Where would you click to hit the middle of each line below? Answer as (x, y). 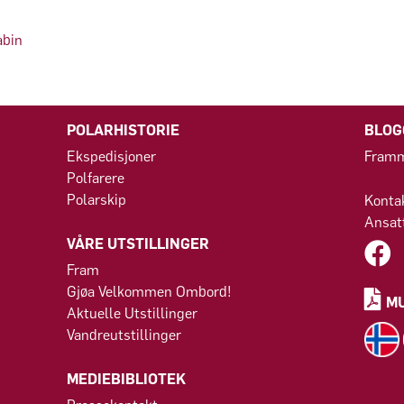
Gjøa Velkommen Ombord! (149, 292)
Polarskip (96, 200)
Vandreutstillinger (124, 335)
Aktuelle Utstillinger (132, 314)
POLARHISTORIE (123, 131)
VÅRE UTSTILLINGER (138, 244)
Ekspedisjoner (111, 157)
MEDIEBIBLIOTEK (126, 380)
